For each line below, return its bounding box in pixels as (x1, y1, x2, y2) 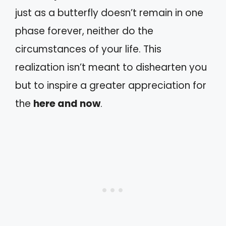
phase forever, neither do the (15, 24, 153, 38)
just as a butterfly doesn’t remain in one (15, 6, 203, 20)
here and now (33, 96, 100, 110)
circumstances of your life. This (15, 42, 161, 56)
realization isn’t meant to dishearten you (15, 60, 207, 74)
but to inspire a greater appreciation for (15, 78, 206, 92)
